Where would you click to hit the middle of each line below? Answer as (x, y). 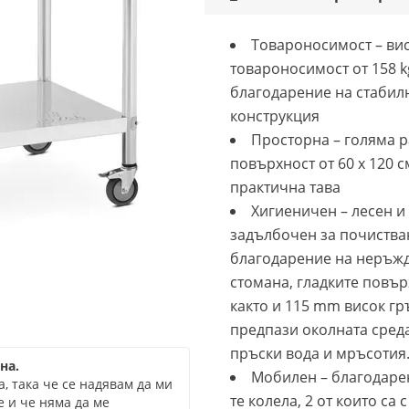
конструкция (275, 116)
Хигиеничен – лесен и (328, 211)
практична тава (285, 187)
